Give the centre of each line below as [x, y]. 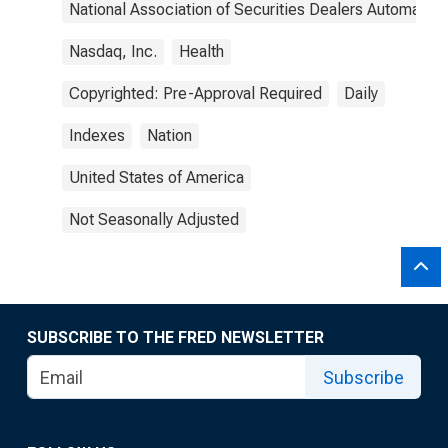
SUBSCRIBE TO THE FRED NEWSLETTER [175, 337]
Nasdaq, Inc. [113, 51]
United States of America [156, 177]
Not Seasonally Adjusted [154, 219]
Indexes [97, 135]
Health [201, 51]
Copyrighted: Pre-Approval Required [195, 93]
